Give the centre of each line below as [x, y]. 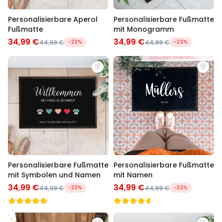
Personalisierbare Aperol [53, 19]
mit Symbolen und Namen [54, 175]
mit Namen [133, 175]
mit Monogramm [144, 29]
